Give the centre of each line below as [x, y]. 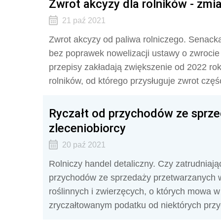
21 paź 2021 [84, 20]
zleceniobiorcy [87, 128]
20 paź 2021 [84, 145]
